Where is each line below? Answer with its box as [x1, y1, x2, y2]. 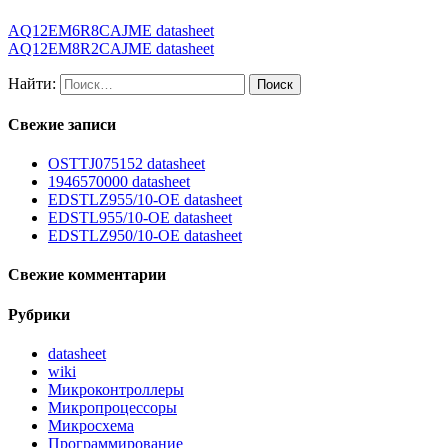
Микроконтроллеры [48, 381, 184, 399]
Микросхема [48, 417, 134, 435]
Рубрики [8, 305, 70, 323]
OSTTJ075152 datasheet [48, 155, 205, 173]
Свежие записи [8, 115, 116, 133]
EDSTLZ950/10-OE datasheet [48, 227, 242, 245]
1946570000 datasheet [48, 173, 190, 191]
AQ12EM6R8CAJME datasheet [8, 21, 214, 39]
